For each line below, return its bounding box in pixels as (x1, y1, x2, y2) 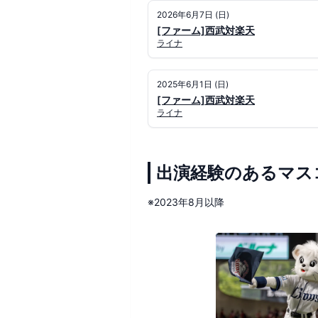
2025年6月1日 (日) (157, 79, 229, 89)
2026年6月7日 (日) (157, 9, 229, 20)
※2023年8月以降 (148, 196, 224, 208)
